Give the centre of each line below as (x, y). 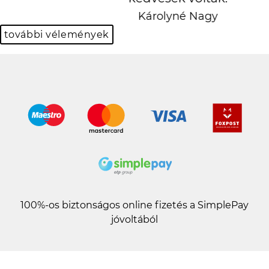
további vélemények (56, 34)
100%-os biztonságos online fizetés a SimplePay (134, 205)
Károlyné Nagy (134, 16)
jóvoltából (134, 219)
